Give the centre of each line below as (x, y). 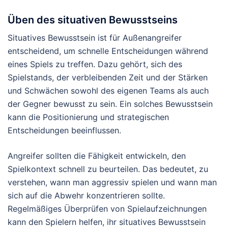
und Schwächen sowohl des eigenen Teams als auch (108, 91)
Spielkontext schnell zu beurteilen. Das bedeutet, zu (108, 169)
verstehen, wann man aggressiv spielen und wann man (112, 182)
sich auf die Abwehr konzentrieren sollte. (86, 196)
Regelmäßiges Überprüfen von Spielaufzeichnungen (107, 209)
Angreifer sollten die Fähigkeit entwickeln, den (97, 156)
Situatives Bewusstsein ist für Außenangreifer (95, 38)
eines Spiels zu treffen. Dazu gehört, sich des (95, 64)
